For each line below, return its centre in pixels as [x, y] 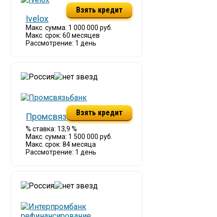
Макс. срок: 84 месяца [61, 144]
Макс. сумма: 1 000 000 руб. [69, 28]
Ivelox [37, 19]
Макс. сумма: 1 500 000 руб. [69, 137]
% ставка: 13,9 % [52, 129]
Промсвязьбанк [58, 116]
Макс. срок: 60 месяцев [63, 35]
